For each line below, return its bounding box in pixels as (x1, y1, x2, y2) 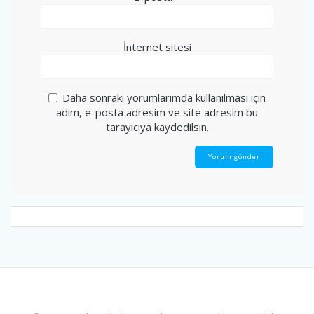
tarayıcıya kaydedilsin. (105, 120, 209, 135)
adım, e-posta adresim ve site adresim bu (56, 105, 258, 120)
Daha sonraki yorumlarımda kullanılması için (62, 90, 266, 105)
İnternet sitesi (123, 40, 191, 55)
